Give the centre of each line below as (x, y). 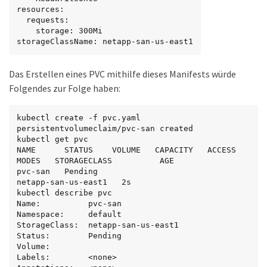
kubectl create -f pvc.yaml (79, 117)
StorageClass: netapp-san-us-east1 (98, 225)
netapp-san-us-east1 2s (74, 182)
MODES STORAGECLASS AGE (95, 160)
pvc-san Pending (57, 171)
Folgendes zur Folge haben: (65, 88)
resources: (41, 9)
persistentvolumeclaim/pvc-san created (105, 128)
